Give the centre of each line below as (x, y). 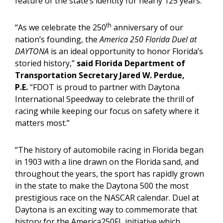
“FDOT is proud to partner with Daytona (104, 87)
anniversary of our (147, 27)
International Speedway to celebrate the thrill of (105, 99)
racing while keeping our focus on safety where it (107, 111)
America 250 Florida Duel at (148, 39)
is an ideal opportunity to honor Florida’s (126, 51)
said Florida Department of (131, 63)
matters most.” (42, 123)
